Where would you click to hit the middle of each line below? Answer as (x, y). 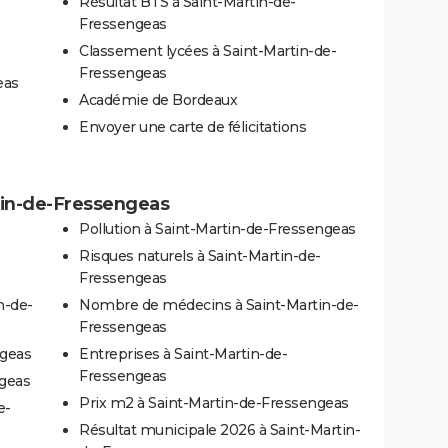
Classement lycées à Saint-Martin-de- (207, 50)
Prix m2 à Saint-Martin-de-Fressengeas (214, 402)
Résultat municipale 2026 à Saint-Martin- (219, 429)
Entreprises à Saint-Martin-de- (183, 353)
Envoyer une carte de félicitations (192, 126)
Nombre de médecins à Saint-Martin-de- (219, 304)
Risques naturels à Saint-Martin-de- (200, 255)
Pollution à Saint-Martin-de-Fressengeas (217, 228)
